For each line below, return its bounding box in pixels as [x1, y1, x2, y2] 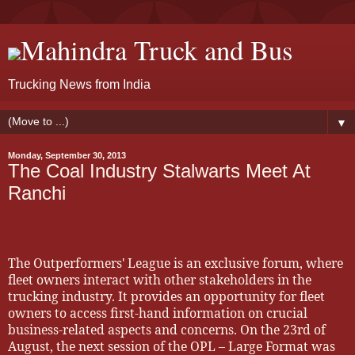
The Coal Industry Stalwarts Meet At [8, 160, 311, 181]
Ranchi [8, 182, 66, 204]
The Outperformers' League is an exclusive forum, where [8, 254, 343, 272]
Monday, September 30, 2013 [8, 151, 126, 160]
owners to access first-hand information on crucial [8, 303, 307, 322]
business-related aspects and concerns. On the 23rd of [8, 320, 326, 338]
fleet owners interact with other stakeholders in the [8, 270, 311, 288]
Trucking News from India [8, 78, 151, 91]
